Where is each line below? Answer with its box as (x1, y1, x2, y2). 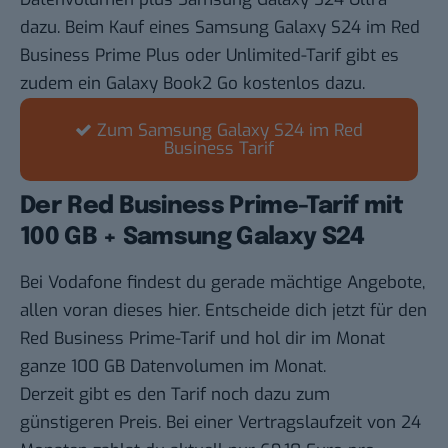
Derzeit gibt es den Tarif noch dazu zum (20, 383, 330, 407)
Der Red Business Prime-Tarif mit (20, 194, 404, 220)
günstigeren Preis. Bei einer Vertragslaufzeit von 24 (20, 411, 421, 435)
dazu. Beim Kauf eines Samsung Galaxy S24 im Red (20, 16, 420, 40)
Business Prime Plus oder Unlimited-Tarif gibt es (20, 44, 399, 68)
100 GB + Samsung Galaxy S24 (20, 225, 365, 251)
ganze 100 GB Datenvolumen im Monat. (20, 355, 326, 379)
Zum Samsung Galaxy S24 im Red (97, 119, 363, 143)
